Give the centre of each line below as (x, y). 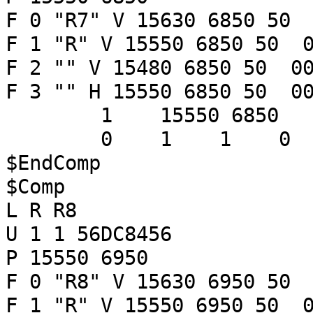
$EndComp (53, 163)
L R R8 (41, 210)
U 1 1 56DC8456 (89, 234)
